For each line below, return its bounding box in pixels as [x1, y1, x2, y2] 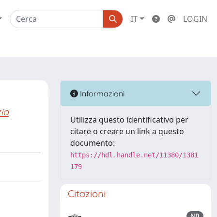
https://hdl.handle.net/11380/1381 [70, 151, 198, 159]
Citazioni [68, 187, 106, 200]
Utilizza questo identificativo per [70, 114, 188, 125]
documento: [70, 138, 115, 148]
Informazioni [78, 88, 124, 98]
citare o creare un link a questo [70, 126, 184, 137]
